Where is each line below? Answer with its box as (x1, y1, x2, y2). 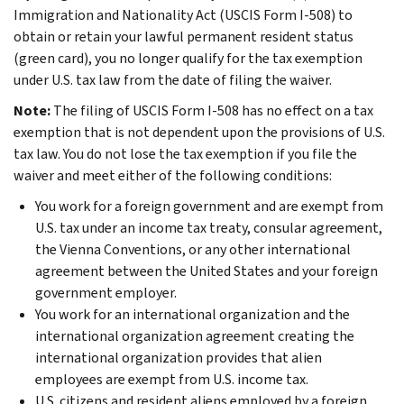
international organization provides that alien (35, 347, 322, 367)
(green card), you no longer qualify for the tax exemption (14, 48, 363, 68)
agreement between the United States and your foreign (35, 261, 378, 280)
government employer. (35, 282, 177, 302)
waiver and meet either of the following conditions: (14, 165, 332, 185)
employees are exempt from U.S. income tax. (35, 369, 311, 389)
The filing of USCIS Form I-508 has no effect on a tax (50, 100, 373, 120)
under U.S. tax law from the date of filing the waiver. (14, 69, 332, 89)
